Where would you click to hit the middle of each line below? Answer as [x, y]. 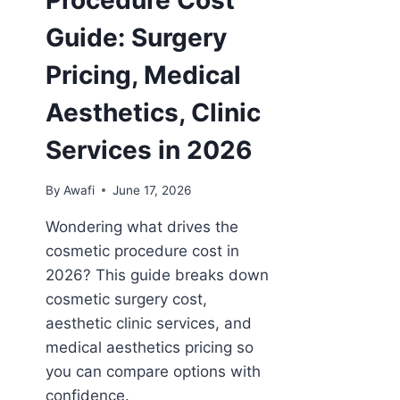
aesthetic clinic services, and [149, 323]
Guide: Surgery [136, 37]
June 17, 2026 [152, 190]
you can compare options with [153, 371]
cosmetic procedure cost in [142, 250]
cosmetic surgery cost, [126, 299]
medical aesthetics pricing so [150, 347]
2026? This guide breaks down [157, 275]
